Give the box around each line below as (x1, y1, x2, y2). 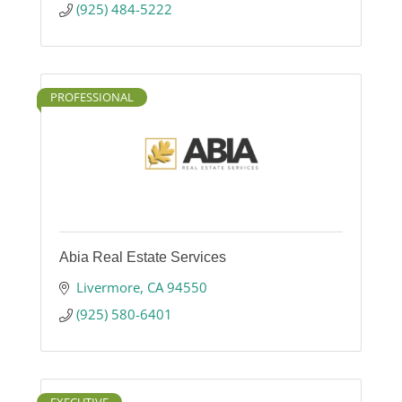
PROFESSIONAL (50, 89, 134, 106)
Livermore (75, 278, 140, 297)
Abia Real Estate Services (59, 249, 226, 266)
